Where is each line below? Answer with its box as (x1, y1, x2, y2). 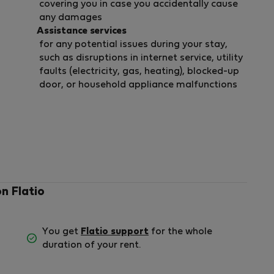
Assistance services (37, 26, 127, 35)
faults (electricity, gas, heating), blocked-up (39, 67, 239, 76)
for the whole (149, 227, 212, 236)
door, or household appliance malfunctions (39, 80, 237, 89)
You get (42, 227, 81, 236)
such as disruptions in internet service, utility (39, 53, 243, 62)
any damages (39, 13, 102, 22)
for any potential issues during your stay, (39, 40, 228, 49)
